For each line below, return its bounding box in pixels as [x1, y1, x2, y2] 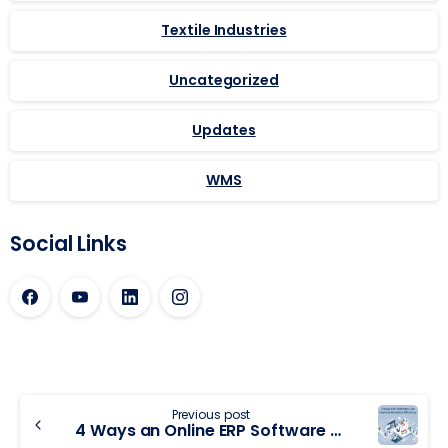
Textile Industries [161, 20, 287, 41]
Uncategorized [169, 70, 279, 91]
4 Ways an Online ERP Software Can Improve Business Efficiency [330, 418, 342, 442]
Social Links [10, 229, 127, 258]
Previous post [171, 405, 251, 423]
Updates [192, 120, 256, 141]
